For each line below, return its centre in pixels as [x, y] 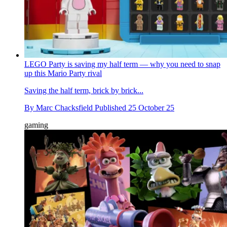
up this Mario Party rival [63, 73]
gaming [36, 125]
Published [111, 108]
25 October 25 [151, 108]
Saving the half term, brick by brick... [84, 91]
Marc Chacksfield [64, 108]
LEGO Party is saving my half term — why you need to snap [122, 64]
